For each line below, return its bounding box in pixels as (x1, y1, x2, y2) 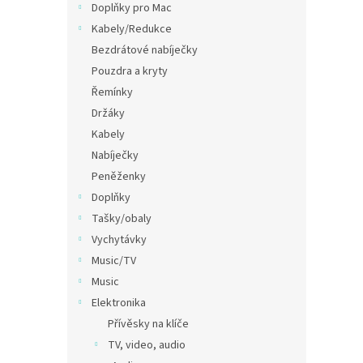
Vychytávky (92, 232, 147, 248)
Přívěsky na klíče (108, 316, 189, 332)
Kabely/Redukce (92, 21, 172, 37)
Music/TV (92, 253, 136, 269)
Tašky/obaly (92, 211, 152, 227)
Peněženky (92, 169, 146, 185)
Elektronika (92, 295, 146, 311)
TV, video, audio (108, 337, 186, 353)
